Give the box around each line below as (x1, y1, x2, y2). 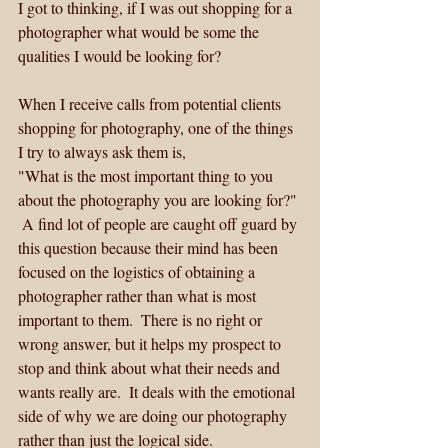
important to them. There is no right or (18, 309, 266, 331)
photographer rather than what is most (18, 285, 260, 307)
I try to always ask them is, (18, 141, 186, 163)
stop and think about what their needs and (18, 357, 284, 379)
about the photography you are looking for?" (18, 189, 301, 211)
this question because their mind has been (18, 237, 282, 259)
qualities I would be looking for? (18, 45, 229, 67)
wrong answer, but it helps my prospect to (18, 333, 285, 355)
